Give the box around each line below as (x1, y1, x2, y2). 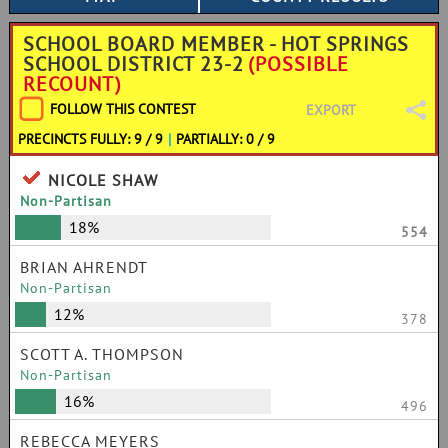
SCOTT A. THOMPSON (20, 344, 184, 364)
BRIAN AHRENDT (20, 257, 148, 277)
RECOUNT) (23, 71, 122, 97)
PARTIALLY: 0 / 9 (176, 130, 276, 148)
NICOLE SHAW (48, 170, 158, 190)
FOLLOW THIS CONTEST (50, 100, 196, 118)
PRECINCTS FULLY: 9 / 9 (18, 130, 163, 148)
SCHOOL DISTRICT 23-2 (23, 51, 244, 77)
